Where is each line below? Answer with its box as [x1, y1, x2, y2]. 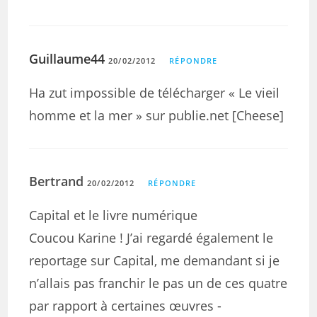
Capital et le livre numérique [29, 207, 198, 224]
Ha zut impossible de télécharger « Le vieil [29, 84, 280, 101]
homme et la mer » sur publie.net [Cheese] [29, 107, 284, 124]
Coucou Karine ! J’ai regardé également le [29, 229, 274, 246]
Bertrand [29, 173, 88, 190]
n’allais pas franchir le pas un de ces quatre [29, 275, 288, 292]
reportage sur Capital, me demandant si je [29, 252, 280, 269]
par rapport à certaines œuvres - [29, 297, 222, 314]
